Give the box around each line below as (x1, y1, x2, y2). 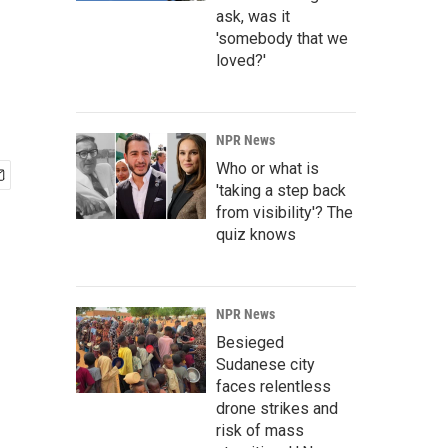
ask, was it (216, 7, 290, 26)
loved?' (216, 51, 266, 70)
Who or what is (216, 159, 319, 178)
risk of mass (216, 421, 304, 440)
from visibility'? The (216, 203, 353, 222)
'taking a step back (216, 181, 346, 200)
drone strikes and (216, 399, 338, 418)
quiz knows (216, 225, 296, 244)
